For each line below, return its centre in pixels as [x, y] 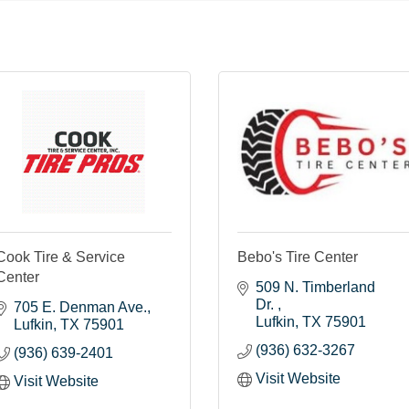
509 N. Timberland [315, 287]
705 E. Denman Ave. [80, 307]
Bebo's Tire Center [298, 257]
